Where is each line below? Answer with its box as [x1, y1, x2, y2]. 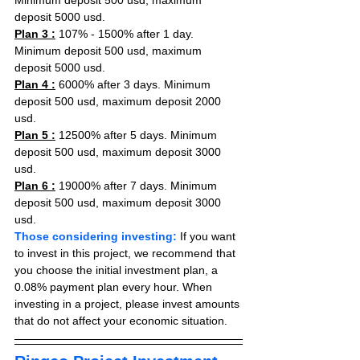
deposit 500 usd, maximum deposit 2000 [14, 95, 224, 108]
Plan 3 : [14, 27, 55, 40]
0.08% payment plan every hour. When [14, 280, 215, 293]
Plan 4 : [14, 78, 55, 91]
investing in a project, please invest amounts [14, 297, 243, 310]
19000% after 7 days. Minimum [55, 179, 220, 192]
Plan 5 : [14, 129, 55, 141]
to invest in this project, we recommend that [14, 247, 239, 260]
